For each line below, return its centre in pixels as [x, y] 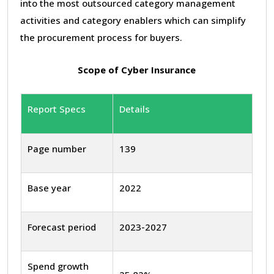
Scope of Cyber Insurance [136, 69]
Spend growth [58, 266]
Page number [57, 148]
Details [135, 109]
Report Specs [57, 109]
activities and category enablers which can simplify [133, 20]
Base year [49, 187]
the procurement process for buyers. [101, 37]
